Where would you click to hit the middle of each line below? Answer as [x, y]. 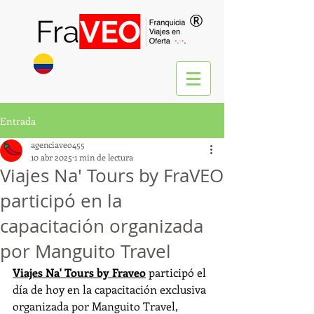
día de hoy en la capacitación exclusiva [111, 289]
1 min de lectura [104, 157]
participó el [177, 272]
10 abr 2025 [52, 157]
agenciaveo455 [58, 144]
